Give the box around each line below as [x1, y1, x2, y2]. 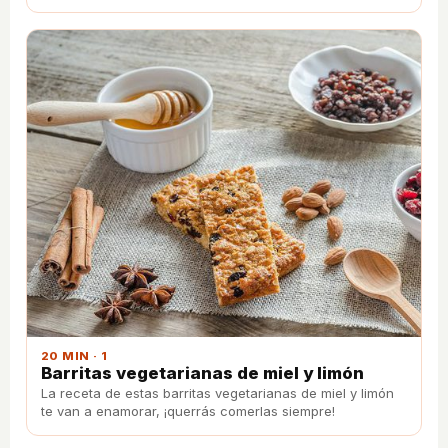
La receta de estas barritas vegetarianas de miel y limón [41, 385, 394, 402]
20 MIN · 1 [41, 349, 108, 364]
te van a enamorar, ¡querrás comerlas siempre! [41, 403, 335, 420]
